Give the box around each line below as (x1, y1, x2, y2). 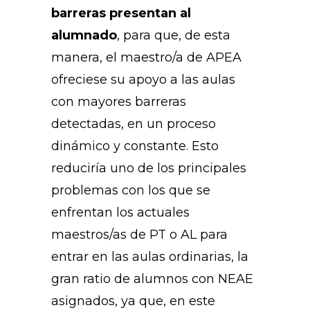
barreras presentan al (51, 6, 191, 21)
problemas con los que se (51, 183, 210, 199)
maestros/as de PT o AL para (51, 227, 228, 243)
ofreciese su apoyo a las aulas (51, 72, 235, 88)
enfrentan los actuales (51, 205, 190, 221)
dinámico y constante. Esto (51, 138, 219, 154)
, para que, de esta (117, 28, 230, 44)
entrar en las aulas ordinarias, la (51, 249, 248, 265)
